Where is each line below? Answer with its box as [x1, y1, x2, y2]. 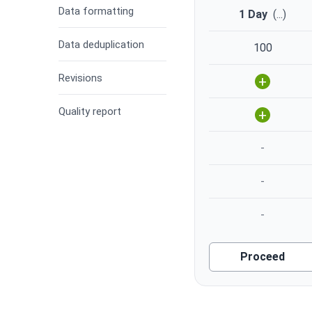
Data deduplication [58, 38, 144, 51]
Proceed [240, 250, 286, 264]
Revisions [58, 71, 102, 84]
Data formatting [58, 4, 134, 17]
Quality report [58, 104, 121, 118]
